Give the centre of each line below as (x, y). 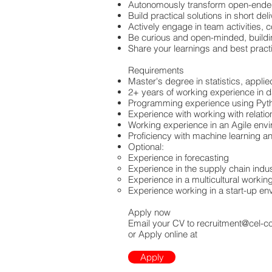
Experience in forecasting (178, 158)
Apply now (151, 212)
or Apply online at (163, 234)
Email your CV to (162, 223)
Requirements (156, 70)
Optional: (146, 147)
